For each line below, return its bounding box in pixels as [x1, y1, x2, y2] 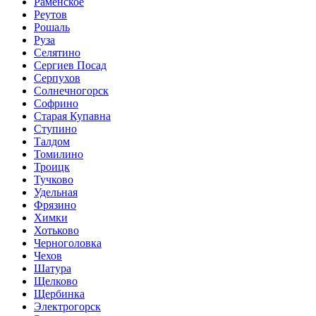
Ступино [34, 122, 77, 135]
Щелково [34, 274, 78, 287]
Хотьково [34, 224, 79, 236]
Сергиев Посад [34, 59, 107, 71]
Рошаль [34, 20, 70, 33]
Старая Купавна [34, 109, 111, 122]
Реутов [34, 8, 67, 20]
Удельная [34, 186, 78, 198]
